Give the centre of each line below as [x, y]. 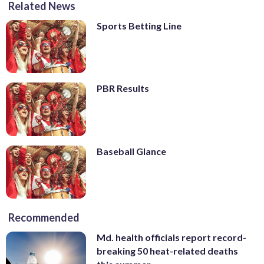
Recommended [44, 218]
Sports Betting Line [139, 25]
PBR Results [123, 88]
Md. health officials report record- [171, 237]
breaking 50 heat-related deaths [167, 251]
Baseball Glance [131, 151]
